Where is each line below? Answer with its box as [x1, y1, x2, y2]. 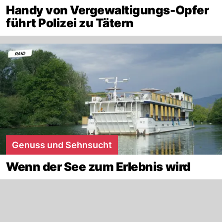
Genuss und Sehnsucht [12, 139, 112, 150]
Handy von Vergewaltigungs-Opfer [6, 2, 209, 17]
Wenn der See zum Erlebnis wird [6, 159, 190, 174]
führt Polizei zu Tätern [6, 15, 134, 30]
